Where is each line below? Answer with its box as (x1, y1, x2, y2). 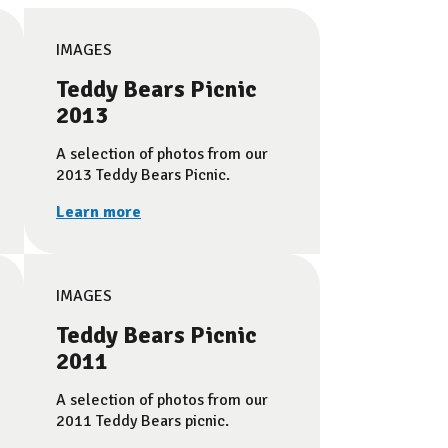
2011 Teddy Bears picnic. (56, 411, 229, 431)
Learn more (56, 202, 141, 222)
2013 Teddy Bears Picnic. (56, 165, 230, 185)
